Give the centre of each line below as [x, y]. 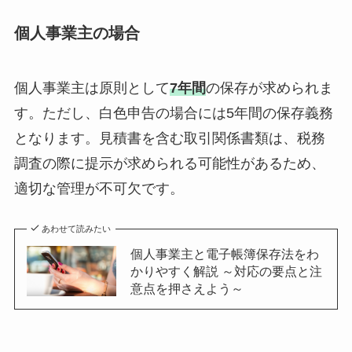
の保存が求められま [269, 88]
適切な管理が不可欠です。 [99, 188]
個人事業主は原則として [92, 88]
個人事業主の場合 [77, 33]
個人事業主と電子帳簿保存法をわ [224, 254]
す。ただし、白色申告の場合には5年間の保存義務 [173, 113]
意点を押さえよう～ [187, 289]
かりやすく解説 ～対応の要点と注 [226, 271]
